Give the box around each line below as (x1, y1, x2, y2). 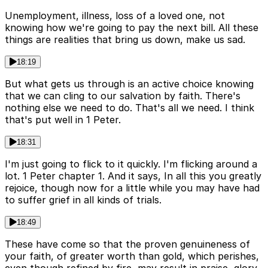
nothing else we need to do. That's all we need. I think (5, 102, 254, 114)
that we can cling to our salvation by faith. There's (5, 90, 240, 102)
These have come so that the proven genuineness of (5, 238, 250, 251)
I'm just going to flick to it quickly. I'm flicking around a (5, 158, 257, 170)
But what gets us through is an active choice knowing (5, 78, 254, 90)
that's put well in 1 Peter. (5, 114, 121, 126)
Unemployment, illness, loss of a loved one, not (5, 10, 225, 22)
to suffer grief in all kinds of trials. (5, 194, 162, 206)
